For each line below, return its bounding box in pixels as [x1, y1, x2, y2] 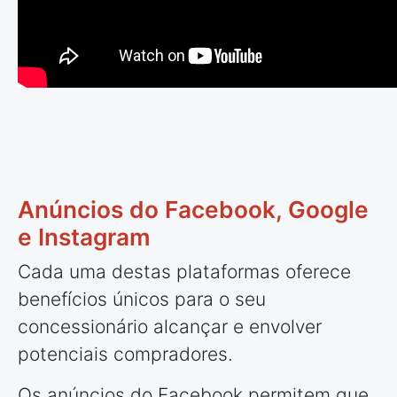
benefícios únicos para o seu [18, 287, 266, 310]
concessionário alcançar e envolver [18, 315, 322, 338]
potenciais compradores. [18, 342, 233, 365]
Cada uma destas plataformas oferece [18, 260, 351, 283]
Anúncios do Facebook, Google [18, 196, 369, 224]
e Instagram [18, 223, 151, 252]
